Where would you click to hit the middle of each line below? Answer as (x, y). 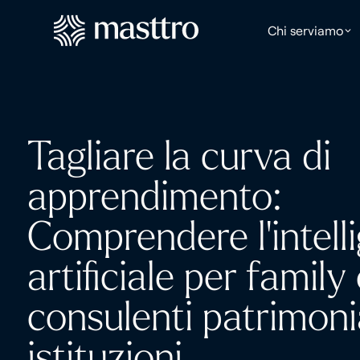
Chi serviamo (305, 31)
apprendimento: (154, 197)
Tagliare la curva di (179, 157)
